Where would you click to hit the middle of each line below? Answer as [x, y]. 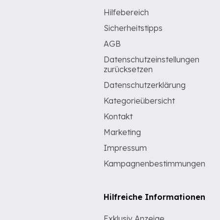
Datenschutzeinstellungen [151, 59]
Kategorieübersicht [139, 101]
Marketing [122, 132]
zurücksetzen [128, 69]
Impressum [125, 148]
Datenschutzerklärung [145, 85]
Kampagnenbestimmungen [154, 164]
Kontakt [118, 116]
